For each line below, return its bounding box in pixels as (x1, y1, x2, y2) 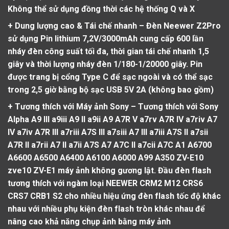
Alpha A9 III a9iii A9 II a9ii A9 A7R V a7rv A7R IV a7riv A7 (8, 114, 217, 124)
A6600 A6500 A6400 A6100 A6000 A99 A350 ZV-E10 (8, 152, 203, 163)
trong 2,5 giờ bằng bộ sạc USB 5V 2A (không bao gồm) (8, 84, 214, 95)
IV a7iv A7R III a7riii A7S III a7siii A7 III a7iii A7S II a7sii (8, 127, 208, 137)
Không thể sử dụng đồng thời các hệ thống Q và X (8, 4, 195, 14)
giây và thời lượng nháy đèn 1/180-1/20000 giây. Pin (8, 59, 202, 69)
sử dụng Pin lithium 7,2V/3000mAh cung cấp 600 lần (8, 33, 203, 43)
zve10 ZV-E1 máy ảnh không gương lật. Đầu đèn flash (8, 165, 211, 175)
